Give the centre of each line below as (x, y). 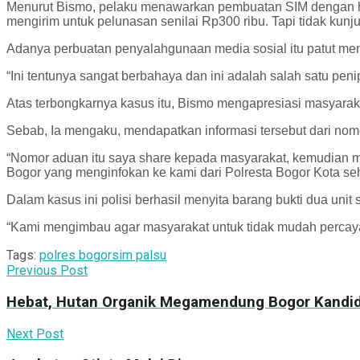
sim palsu (139, 256)
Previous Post (47, 271)
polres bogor (76, 256)
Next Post (35, 333)
